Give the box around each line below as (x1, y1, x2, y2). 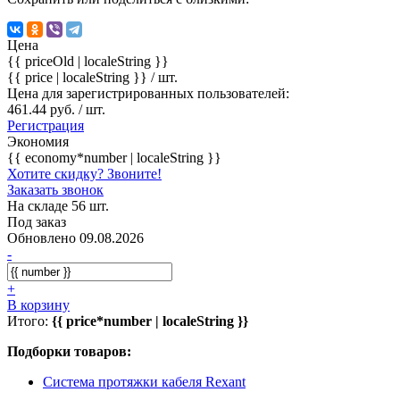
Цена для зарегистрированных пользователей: (7, 85, 289, 101)
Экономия (7, 133, 69, 149)
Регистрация (7, 117, 84, 133)
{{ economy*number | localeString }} (7, 149, 221, 165)
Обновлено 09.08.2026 (7, 229, 144, 246)
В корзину (7, 296, 70, 312)
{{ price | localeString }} (7, 69, 151, 85)
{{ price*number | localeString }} (52, 312, 248, 329)
